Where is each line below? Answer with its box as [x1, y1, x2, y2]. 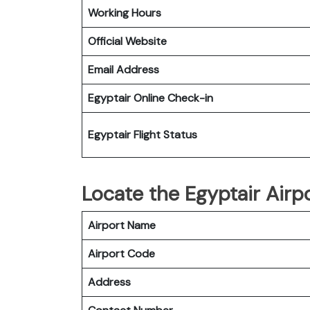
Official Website [88, 33, 167, 48]
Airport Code [88, 246, 155, 261]
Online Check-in [134, 90, 213, 105]
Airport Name [88, 217, 156, 232]
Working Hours [88, 5, 161, 20]
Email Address [88, 62, 159, 77]
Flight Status [134, 127, 197, 142]
